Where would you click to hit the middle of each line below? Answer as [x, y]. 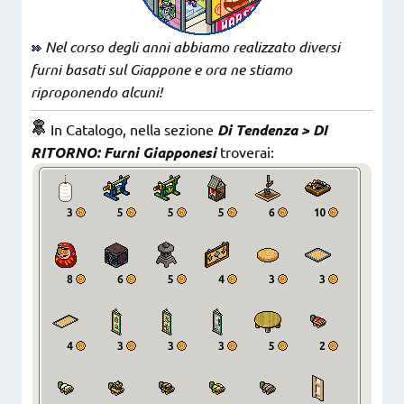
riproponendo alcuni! [96, 92]
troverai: [247, 151]
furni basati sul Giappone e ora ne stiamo [161, 69]
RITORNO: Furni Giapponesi [125, 152]
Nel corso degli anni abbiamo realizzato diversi [191, 46]
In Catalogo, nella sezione [132, 129]
